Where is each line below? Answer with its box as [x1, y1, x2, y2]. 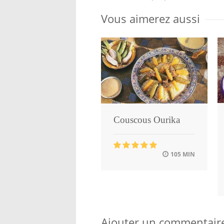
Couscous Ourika [113, 114, 180, 125]
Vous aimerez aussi [101, 11, 200, 26]
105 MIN [169, 150, 195, 159]
